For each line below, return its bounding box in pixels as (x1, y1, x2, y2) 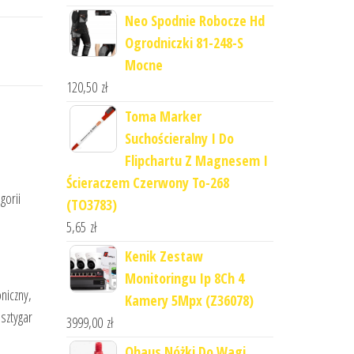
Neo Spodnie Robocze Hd (124, 11, 265, 30)
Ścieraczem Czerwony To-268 (66, 173, 229, 192)
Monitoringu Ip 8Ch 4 (124, 269, 244, 288)
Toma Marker (124, 107, 201, 126)
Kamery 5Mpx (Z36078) (124, 291, 254, 310)
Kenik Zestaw (124, 247, 203, 265)
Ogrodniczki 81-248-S (124, 33, 243, 52)
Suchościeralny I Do (124, 129, 234, 148)
